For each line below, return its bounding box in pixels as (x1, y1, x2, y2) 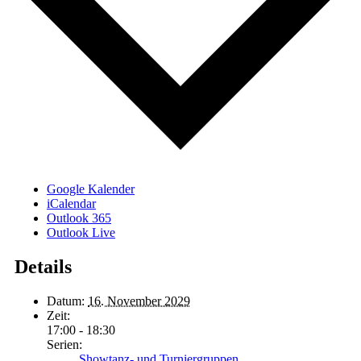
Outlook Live (47, 225, 115, 239)
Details (15, 255, 72, 277)
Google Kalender (47, 181, 135, 196)
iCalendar (47, 196, 96, 210)
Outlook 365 (47, 210, 111, 225)
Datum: (47, 293, 85, 308)
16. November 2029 (88, 293, 190, 308)
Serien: (47, 337, 82, 351)
